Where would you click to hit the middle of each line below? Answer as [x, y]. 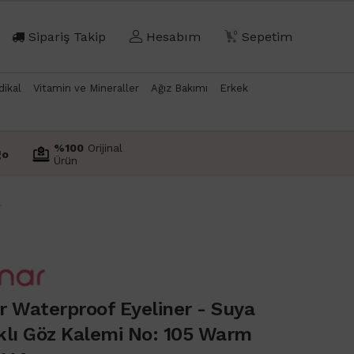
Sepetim [267, 37]
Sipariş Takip [67, 37]
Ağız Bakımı [179, 88]
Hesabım [173, 37]
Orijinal [103, 147]
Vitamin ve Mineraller [86, 88]
